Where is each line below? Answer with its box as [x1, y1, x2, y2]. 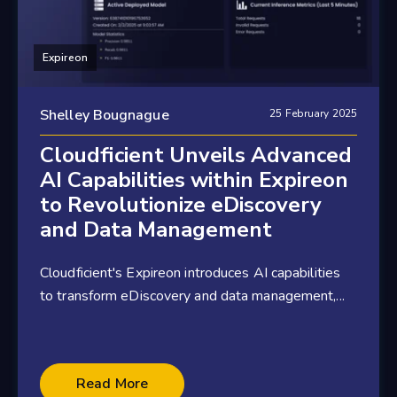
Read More [76, 374, 148, 394]
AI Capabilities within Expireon [40, 166, 348, 195]
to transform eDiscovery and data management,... [40, 286, 345, 307]
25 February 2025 [269, 106, 357, 121]
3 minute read [40, 374, 109, 389]
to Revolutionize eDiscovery [40, 191, 322, 220]
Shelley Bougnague [40, 105, 169, 126]
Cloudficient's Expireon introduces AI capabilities [40, 263, 341, 284]
